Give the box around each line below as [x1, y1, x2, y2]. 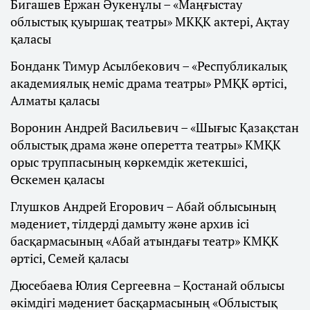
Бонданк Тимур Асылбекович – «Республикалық [10, 57, 287, 75]
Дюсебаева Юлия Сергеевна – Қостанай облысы [10, 277, 284, 294]
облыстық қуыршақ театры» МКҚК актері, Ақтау [10, 13, 289, 30]
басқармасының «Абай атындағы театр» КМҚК [10, 232, 279, 250]
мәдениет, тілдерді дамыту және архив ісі [10, 215, 249, 232]
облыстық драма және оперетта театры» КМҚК [10, 136, 281, 154]
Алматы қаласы [10, 92, 100, 109]
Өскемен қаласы [10, 171, 104, 188]
